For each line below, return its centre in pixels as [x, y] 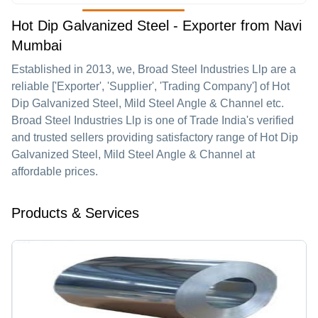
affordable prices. [55, 171]
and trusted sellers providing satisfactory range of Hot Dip [155, 137]
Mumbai [37, 45]
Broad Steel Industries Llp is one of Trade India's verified [153, 120]
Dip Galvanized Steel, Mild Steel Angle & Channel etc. [148, 103]
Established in [49, 69]
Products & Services [75, 213]
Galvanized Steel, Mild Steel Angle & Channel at [133, 154]
